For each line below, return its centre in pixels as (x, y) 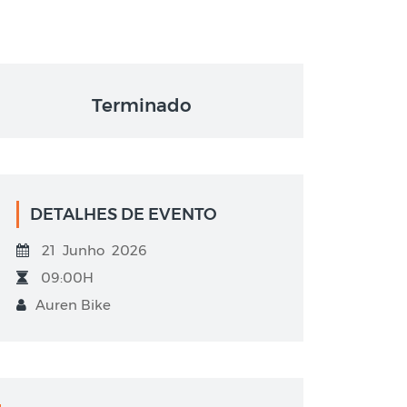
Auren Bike (73, 305)
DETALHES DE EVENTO (124, 214)
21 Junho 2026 (93, 250)
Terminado (142, 105)
